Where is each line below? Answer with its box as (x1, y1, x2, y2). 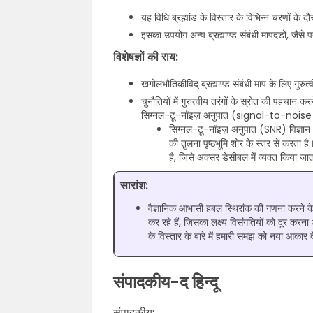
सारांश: (120, 177, 148, 194)
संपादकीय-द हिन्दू (113, 270, 218, 293)
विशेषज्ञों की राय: (113, 49, 178, 65)
